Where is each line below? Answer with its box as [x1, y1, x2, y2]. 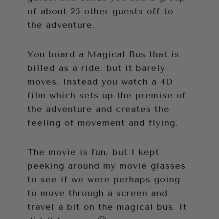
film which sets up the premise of [27, 90, 186, 101]
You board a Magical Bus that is [27, 49, 179, 60]
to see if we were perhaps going [27, 174, 180, 185]
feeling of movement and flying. [27, 117, 178, 129]
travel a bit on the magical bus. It [27, 201, 187, 213]
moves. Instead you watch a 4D [27, 76, 173, 88]
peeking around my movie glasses [27, 160, 186, 172]
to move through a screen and [27, 188, 168, 199]
